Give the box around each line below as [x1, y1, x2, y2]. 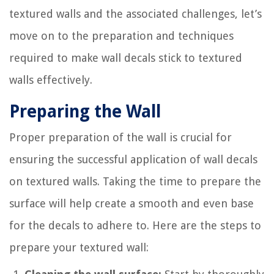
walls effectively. [9, 73, 92, 86]
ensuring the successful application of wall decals [9, 152, 257, 166]
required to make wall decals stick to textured [9, 51, 242, 64]
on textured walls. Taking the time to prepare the [9, 174, 261, 188]
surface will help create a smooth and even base [9, 196, 254, 210]
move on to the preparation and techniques [9, 29, 234, 42]
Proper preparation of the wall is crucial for [9, 130, 232, 144]
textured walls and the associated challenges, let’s [9, 7, 262, 20]
